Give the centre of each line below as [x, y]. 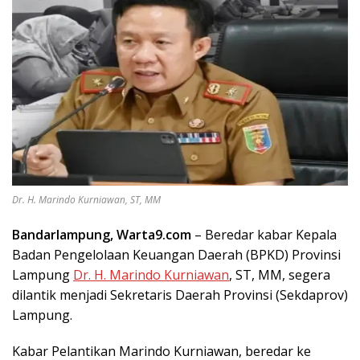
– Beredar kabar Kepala [264, 234]
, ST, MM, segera [280, 274]
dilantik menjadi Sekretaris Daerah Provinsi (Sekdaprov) [180, 295]
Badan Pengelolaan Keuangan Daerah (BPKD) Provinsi [176, 254]
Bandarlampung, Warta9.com [102, 234]
